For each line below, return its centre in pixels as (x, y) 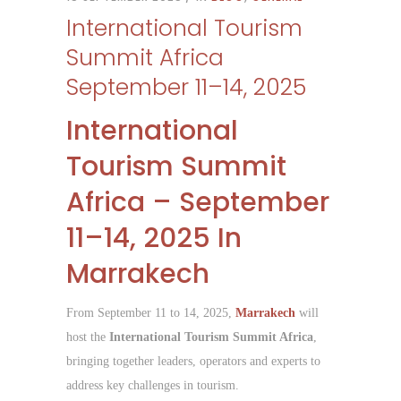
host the (88, 337)
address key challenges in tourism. (153, 386)
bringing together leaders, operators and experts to (193, 362)
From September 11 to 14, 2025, (151, 313)
